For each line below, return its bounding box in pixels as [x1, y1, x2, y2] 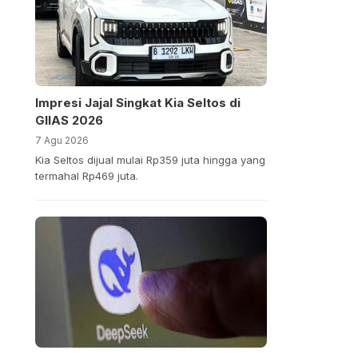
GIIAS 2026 [34, 113, 103, 129]
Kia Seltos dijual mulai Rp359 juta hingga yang [34, 153, 265, 167]
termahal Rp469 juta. [34, 169, 138, 183]
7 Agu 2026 [34, 134, 89, 147]
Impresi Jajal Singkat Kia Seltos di [34, 95, 241, 111]
